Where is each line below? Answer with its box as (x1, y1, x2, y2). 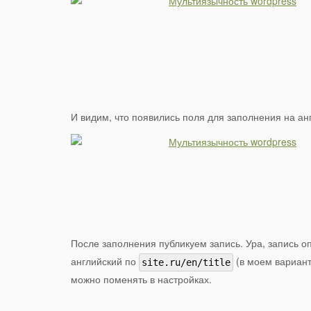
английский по (71, 254, 139, 269)
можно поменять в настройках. (71, 272, 212, 287)
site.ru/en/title (142, 257, 230, 269)
